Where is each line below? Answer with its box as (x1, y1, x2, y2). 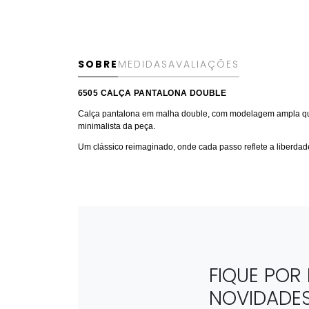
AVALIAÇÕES (168, 57, 239, 72)
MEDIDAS (117, 57, 168, 72)
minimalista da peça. (77, 121, 155, 132)
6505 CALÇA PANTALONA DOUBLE (77, 88, 227, 99)
